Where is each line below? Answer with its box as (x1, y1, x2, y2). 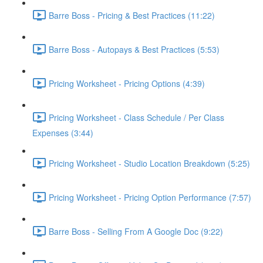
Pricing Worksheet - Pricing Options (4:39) (49, 77, 205, 89)
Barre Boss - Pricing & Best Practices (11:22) (49, 9, 215, 21)
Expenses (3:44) (32, 127, 93, 139)
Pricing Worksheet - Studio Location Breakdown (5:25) (49, 157, 250, 169)
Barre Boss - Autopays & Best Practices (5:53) (49, 43, 220, 55)
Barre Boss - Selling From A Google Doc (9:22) (49, 225, 223, 237)
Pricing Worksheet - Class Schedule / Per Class (49, 111, 224, 123)
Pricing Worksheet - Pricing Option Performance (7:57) (49, 191, 251, 203)
